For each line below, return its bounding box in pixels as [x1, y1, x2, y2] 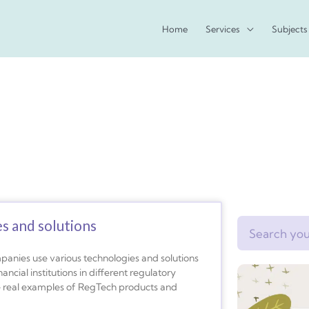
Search [237, 217, 268, 230]
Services [206, 23, 240, 34]
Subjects [272, 23, 308, 34]
